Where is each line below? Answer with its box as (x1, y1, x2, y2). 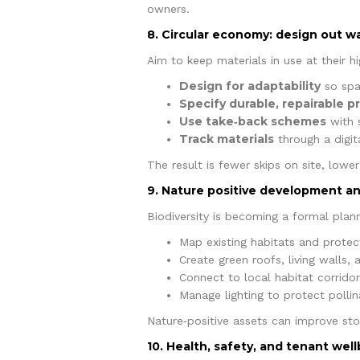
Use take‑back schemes (178, 113, 326, 129)
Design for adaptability (178, 78, 321, 93)
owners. (146, 2, 190, 15)
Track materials (178, 131, 274, 146)
